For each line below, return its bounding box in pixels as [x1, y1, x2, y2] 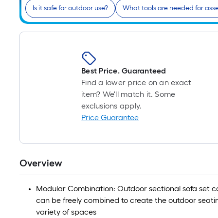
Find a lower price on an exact [81, 78, 192, 88]
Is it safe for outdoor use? [33, 4, 108, 13]
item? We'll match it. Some [81, 90, 176, 99]
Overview [19, 157, 62, 169]
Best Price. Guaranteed [81, 66, 166, 76]
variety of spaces [36, 207, 96, 217]
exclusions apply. [81, 101, 142, 111]
